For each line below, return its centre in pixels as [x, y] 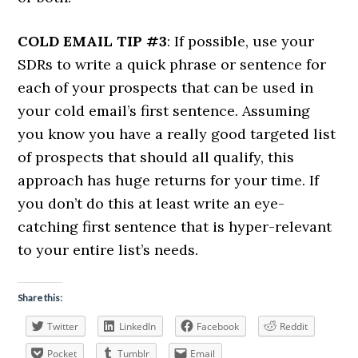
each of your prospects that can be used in [166, 88]
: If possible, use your [241, 41]
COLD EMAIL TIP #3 [93, 41]
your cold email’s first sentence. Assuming [164, 111]
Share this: [40, 298]
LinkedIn [138, 326]
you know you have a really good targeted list [177, 134]
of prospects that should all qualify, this [156, 157]
